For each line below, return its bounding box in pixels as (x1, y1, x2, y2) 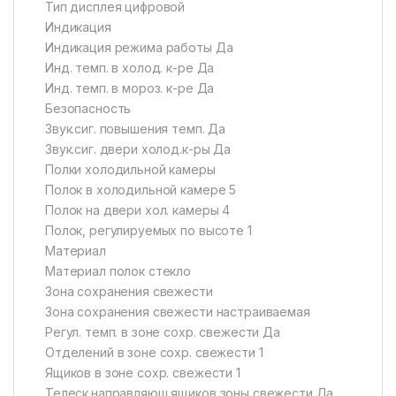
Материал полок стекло (45, 263, 192, 279)
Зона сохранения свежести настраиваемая (45, 304, 310, 320)
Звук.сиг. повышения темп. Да (45, 121, 226, 137)
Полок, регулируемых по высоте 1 (45, 223, 252, 239)
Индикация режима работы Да (45, 40, 233, 56)
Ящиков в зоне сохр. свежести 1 (45, 365, 240, 381)
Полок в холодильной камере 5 (45, 182, 237, 198)
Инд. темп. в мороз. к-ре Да (45, 80, 215, 96)
